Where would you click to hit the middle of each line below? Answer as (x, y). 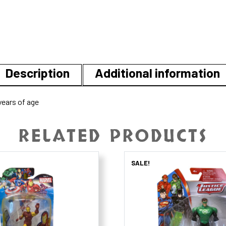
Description (37, 72)
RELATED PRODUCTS (113, 136)
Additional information (157, 72)
